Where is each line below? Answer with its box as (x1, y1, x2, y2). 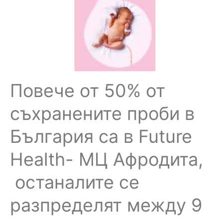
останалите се (10, 171, 139, 193)
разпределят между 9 (10, 194, 202, 216)
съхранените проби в (10, 102, 195, 124)
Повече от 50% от (10, 79, 165, 102)
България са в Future (10, 125, 192, 147)
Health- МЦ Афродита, (10, 148, 203, 170)
